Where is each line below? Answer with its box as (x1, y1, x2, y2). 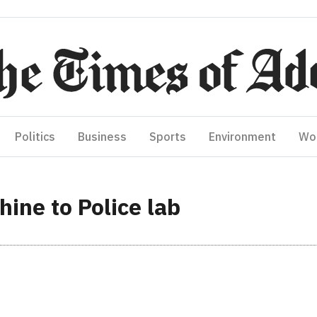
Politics (15, 129, 55, 144)
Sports (149, 129, 186, 144)
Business (78, 129, 127, 144)
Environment (209, 129, 276, 144)
